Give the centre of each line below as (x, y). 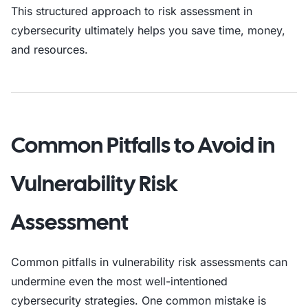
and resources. (49, 49)
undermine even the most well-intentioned (119, 281)
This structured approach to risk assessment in (132, 11)
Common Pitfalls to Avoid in (143, 145)
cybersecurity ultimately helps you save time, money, (148, 30)
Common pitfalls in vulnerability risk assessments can (149, 262)
